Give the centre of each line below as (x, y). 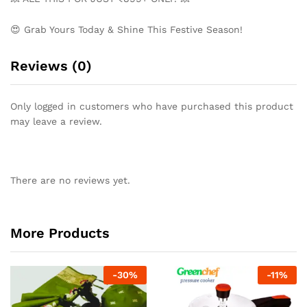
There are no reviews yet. (70, 181)
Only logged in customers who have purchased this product (152, 107)
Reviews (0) (51, 66)
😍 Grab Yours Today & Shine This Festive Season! (126, 30)
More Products (60, 233)
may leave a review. (56, 122)
